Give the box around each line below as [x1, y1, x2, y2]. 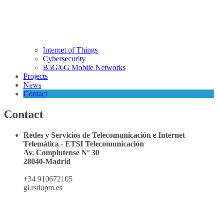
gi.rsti [23, 183, 40, 192]
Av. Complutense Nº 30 [23, 148, 99, 157]
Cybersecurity [43, 54, 86, 63]
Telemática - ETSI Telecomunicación [23, 139, 144, 148]
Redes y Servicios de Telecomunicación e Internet [23, 130, 185, 139]
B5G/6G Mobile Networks [43, 63, 126, 72]
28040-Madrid [23, 157, 71, 165]
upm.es [40, 183, 62, 192]
